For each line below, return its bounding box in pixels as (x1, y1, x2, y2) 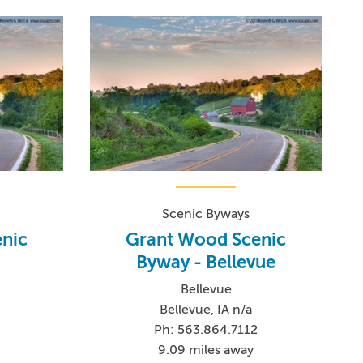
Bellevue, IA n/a (160, 302, 253, 318)
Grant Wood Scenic (126, 229, 287, 250)
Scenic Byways (162, 207, 250, 222)
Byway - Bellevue (136, 252, 276, 273)
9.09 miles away (158, 343, 254, 358)
